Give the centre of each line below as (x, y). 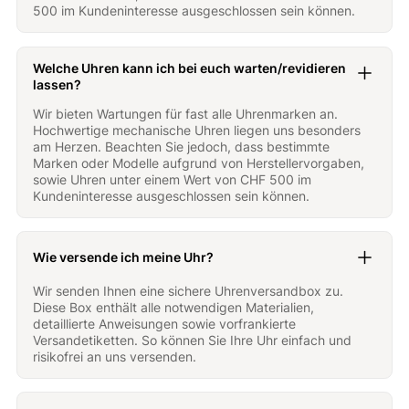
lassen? (58, 84)
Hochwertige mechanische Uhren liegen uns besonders (197, 130)
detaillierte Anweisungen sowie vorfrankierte (165, 323)
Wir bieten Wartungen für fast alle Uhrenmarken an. (186, 113)
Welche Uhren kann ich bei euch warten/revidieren (190, 68)
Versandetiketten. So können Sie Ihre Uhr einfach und (193, 340)
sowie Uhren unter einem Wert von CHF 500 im (173, 179)
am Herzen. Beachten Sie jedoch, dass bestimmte (182, 146)
